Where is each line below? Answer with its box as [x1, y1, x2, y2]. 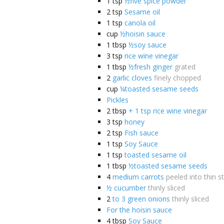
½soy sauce [128, 39, 166, 49]
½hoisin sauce [120, 28, 165, 38]
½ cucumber [106, 182, 146, 192]
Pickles [106, 94, 128, 104]
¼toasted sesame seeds [120, 83, 198, 93]
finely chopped [154, 72, 201, 82]
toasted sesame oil [124, 149, 186, 159]
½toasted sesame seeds [128, 160, 207, 170]
